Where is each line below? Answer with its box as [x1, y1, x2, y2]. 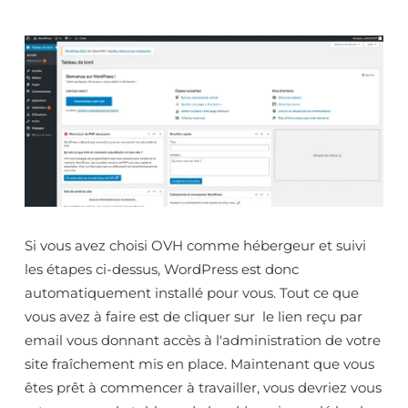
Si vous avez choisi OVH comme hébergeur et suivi [25, 237, 366, 255]
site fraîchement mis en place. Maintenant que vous [25, 355, 374, 373]
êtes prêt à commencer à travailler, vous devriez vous [25, 379, 382, 397]
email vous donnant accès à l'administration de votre [25, 331, 381, 350]
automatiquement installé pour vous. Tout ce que [25, 284, 359, 302]
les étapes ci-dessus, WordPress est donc [25, 260, 299, 279]
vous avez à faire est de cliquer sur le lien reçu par [25, 308, 362, 326]
